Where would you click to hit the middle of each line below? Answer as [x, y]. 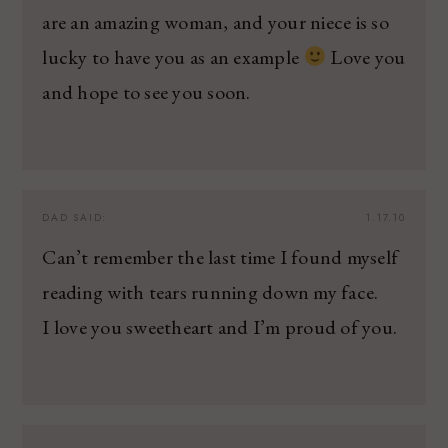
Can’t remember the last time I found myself [220, 256]
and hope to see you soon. [146, 91]
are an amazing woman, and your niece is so [215, 21]
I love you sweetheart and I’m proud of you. [220, 326]
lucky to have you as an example [173, 56]
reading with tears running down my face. [210, 291]
